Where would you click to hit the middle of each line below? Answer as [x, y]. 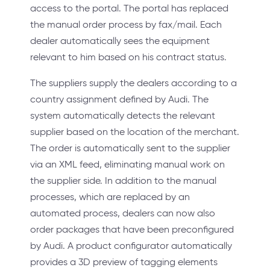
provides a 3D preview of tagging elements [124, 262]
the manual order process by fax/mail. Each [126, 25]
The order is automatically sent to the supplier [130, 148]
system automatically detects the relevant [123, 116]
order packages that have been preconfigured [132, 230]
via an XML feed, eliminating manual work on [127, 165]
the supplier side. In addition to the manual [123, 181]
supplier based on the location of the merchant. [135, 132]
